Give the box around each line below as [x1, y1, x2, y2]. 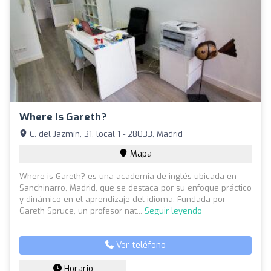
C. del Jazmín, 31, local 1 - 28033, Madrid [27, 128, 183, 139]
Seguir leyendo [145, 205, 202, 216]
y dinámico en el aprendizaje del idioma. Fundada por [19, 194, 226, 204]
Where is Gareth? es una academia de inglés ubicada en [19, 171, 237, 181]
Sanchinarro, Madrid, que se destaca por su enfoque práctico [19, 182, 252, 193]
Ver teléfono [114, 239, 166, 251]
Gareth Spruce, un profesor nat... [19, 205, 145, 216]
